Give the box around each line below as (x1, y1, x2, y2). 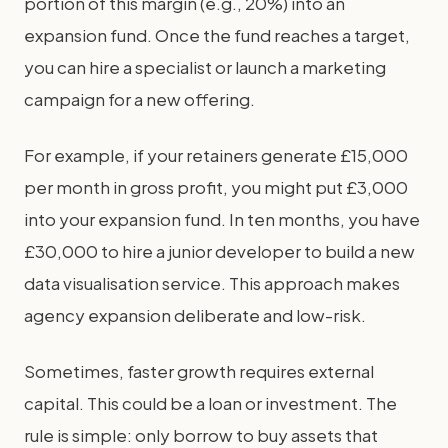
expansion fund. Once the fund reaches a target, (24, 24, 410, 46)
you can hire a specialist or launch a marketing (24, 56, 386, 78)
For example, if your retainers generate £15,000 (24, 144, 408, 166)
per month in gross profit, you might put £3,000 (24, 176, 408, 198)
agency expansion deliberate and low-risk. (24, 304, 366, 326)
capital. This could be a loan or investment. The (24, 392, 397, 414)
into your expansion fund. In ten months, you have (24, 208, 420, 230)
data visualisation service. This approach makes (24, 272, 400, 294)
